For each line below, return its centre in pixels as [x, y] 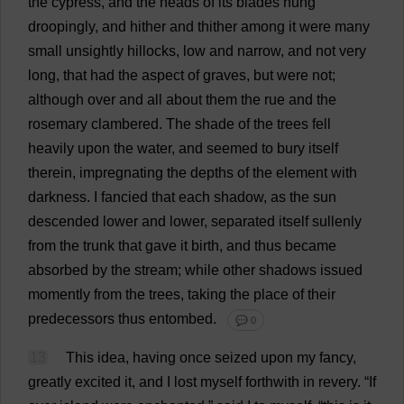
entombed [181, 319]
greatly [50, 382]
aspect [163, 75]
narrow [259, 51]
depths [212, 173]
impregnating [121, 173]
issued [341, 270]
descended [64, 221]
